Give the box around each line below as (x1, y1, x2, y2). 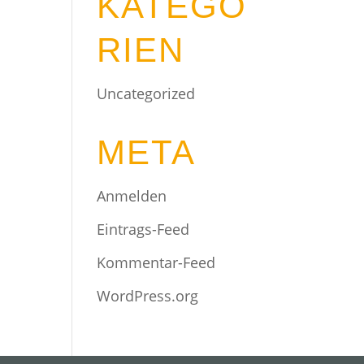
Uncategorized (97, 84, 196, 103)
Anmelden (97, 186, 167, 206)
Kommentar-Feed (97, 253, 216, 272)
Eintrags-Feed (97, 219, 190, 239)
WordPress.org (97, 286, 199, 305)
